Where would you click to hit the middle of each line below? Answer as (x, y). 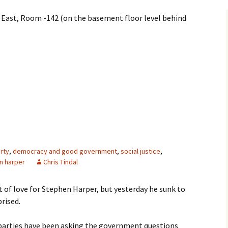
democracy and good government (65, 151)
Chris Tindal (61, 162)
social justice (140, 151)
